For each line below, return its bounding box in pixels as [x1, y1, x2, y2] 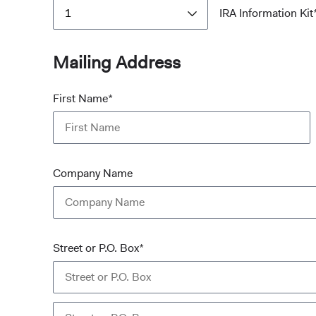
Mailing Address [53, 51, 181, 74]
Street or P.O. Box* [53, 241, 144, 255]
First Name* [53, 91, 113, 106]
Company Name [53, 166, 133, 181]
